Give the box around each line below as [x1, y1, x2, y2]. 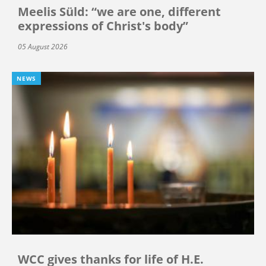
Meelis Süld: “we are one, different [18, 4, 221, 20]
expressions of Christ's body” [18, 18, 188, 34]
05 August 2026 [18, 42, 68, 52]
